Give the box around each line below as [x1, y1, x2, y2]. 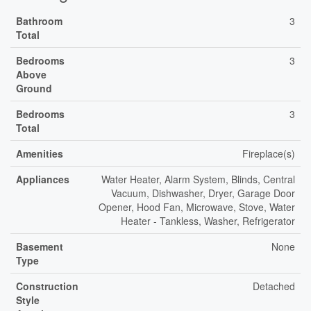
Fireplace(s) [242, 146, 295, 160]
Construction [16, 279, 78, 293]
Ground [16, 81, 52, 95]
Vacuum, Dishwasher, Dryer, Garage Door [111, 186, 295, 200]
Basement [16, 239, 63, 253]
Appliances [16, 172, 69, 186]
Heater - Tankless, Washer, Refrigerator [121, 214, 295, 228]
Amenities [16, 146, 63, 160]
